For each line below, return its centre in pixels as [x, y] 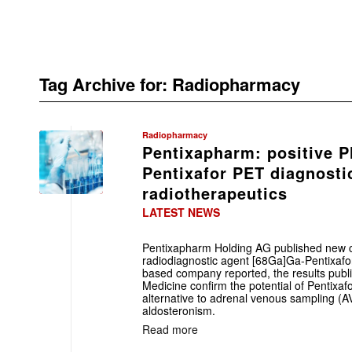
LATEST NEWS [181, 212]
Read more [170, 329]
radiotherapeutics [215, 193]
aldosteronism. [179, 310]
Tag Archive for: [106, 84]
